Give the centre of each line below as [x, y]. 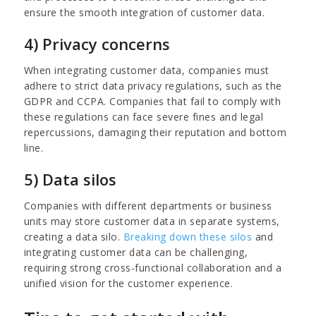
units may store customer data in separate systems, [152, 221]
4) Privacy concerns [97, 43]
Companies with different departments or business [148, 205]
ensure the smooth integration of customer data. [144, 12]
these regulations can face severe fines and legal [144, 116]
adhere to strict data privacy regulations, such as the [153, 85]
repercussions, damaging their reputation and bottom [155, 132]
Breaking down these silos [186, 236]
